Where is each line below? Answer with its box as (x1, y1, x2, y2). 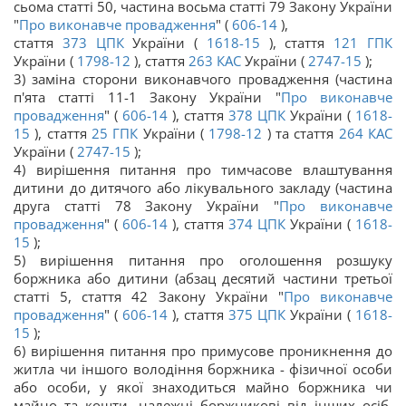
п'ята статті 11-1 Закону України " (14, 88, 281, 107)
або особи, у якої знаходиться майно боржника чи (14, 378, 392, 397)
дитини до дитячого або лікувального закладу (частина (14, 179, 392, 198)
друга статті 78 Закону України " (14, 197, 280, 216)
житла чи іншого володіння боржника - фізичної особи (14, 360, 392, 379)
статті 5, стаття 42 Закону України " (14, 287, 284, 306)
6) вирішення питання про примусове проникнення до (14, 342, 392, 361)
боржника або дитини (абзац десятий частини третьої (14, 269, 392, 288)
